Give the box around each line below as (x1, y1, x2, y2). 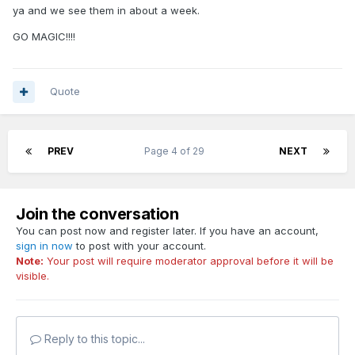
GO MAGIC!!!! (13, 30, 75, 44)
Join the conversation (16, 204, 179, 224)
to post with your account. (73, 239, 206, 253)
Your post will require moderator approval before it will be (44, 254, 334, 268)
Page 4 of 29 (143, 145, 209, 158)
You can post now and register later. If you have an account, (16, 224, 319, 238)
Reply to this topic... (41, 332, 145, 346)
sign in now (16, 239, 73, 253)
